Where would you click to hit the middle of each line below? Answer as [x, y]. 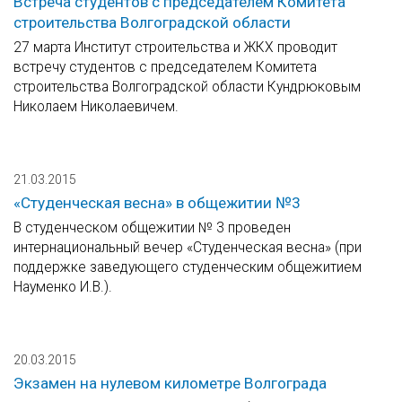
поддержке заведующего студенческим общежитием [188, 267]
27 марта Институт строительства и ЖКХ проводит [175, 48]
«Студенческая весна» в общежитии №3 [157, 203]
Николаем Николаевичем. [96, 107]
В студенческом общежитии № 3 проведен [152, 228]
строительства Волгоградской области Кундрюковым [187, 87]
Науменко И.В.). [63, 287]
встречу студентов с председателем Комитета [165, 67]
